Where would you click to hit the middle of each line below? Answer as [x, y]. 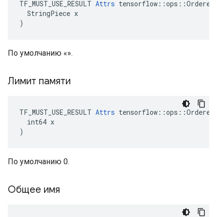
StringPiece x [49, 13]
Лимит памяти [40, 81]
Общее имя [35, 190]
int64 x [37, 122]
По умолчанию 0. [39, 162]
